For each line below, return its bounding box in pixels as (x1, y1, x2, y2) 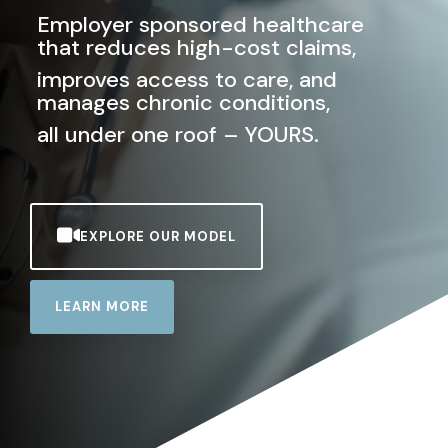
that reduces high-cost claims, (37, 33, 356, 62)
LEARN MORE (55, 298, 149, 315)
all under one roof (37, 120, 217, 149)
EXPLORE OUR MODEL (79, 227, 236, 245)
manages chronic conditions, (37, 88, 330, 117)
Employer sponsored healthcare (37, 10, 364, 39)
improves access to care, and (37, 65, 337, 94)
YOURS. (245, 120, 319, 149)
